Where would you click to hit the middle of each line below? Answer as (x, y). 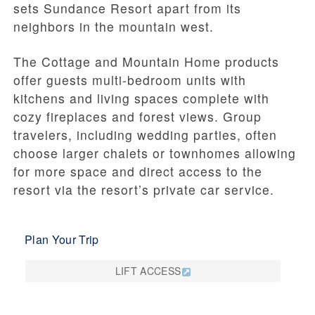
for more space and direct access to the (138, 172)
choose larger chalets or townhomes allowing (155, 153)
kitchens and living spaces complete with (141, 98)
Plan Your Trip (62, 240)
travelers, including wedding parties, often (145, 135)
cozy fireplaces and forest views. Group (137, 117)
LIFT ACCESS (148, 271)
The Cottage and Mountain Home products (146, 62)
